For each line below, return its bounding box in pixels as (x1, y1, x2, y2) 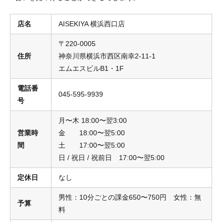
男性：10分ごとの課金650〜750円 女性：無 (58, 193, 201, 201)
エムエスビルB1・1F (58, 64, 124, 72)
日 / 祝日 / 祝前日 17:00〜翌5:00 (58, 153, 165, 162)
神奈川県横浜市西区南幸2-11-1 (58, 52, 156, 60)
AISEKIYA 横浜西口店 (58, 19, 125, 28)
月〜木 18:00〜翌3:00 (58, 116, 127, 124)
